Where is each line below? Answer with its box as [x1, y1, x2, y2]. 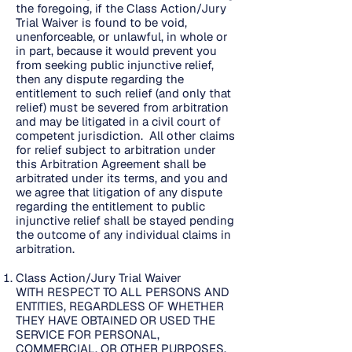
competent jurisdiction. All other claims [16, 128, 235, 143]
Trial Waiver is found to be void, [16, 15, 187, 30]
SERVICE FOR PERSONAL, [16, 327, 159, 342]
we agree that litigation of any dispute [16, 185, 222, 200]
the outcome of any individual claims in [16, 227, 231, 242]
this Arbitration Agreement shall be [16, 156, 206, 171]
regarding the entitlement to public [16, 199, 205, 214]
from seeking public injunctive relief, [16, 57, 214, 72]
